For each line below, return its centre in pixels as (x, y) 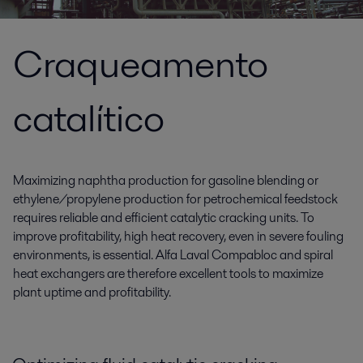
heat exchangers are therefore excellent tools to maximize (168, 273)
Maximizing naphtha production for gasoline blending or (166, 180)
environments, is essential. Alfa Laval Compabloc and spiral (173, 255)
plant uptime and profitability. (92, 292)
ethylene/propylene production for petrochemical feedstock (175, 199)
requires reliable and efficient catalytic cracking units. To (164, 218)
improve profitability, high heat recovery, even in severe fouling (178, 236)
